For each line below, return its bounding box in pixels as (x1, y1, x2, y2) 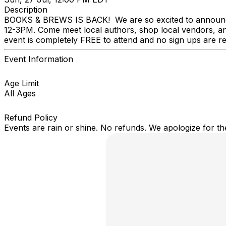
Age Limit (4, 78, 39, 88)
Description (4, 4, 47, 15)
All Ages (4, 88, 36, 98)
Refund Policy (4, 112, 58, 123)
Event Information (4, 53, 73, 64)
